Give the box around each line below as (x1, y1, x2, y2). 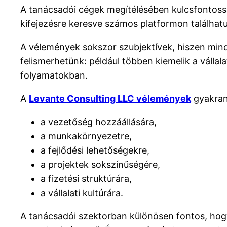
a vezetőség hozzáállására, (41, 117, 157, 128)
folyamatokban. (20, 70, 88, 81)
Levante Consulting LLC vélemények (29, 93, 191, 104)
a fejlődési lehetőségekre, (41, 145, 149, 156)
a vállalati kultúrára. (41, 187, 123, 199)
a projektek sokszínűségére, (41, 159, 160, 170)
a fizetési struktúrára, (41, 173, 132, 184)
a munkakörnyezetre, (41, 131, 132, 142)
